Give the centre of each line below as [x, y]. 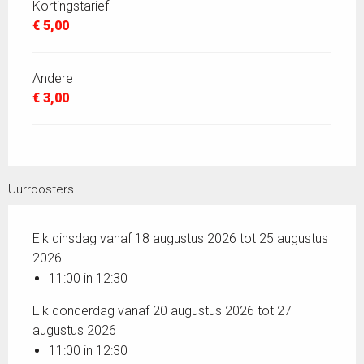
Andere [53, 78]
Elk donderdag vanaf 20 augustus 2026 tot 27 [162, 310]
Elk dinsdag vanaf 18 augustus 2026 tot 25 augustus [180, 238]
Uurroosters [41, 189]
